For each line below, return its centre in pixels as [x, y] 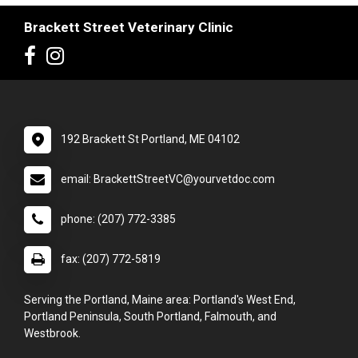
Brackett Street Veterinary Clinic [129, 28]
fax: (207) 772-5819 [111, 259]
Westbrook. [52, 334]
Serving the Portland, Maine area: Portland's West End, [160, 300]
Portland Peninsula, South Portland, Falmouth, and [150, 317]
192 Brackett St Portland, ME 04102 [150, 139]
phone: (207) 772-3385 [118, 219]
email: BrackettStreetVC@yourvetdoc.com [168, 179]
